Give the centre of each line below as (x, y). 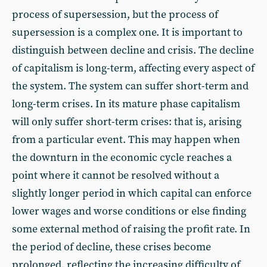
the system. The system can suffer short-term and (130, 86)
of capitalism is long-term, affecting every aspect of (133, 68)
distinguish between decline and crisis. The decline (133, 50)
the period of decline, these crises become (111, 247)
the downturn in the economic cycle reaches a (122, 158)
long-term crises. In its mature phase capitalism (126, 104)
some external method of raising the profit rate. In (131, 229)
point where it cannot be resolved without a (116, 176)
